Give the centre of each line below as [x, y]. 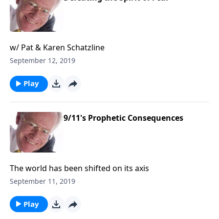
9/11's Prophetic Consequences [123, 118]
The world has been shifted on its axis [79, 168]
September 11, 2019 [43, 181]
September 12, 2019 [43, 61]
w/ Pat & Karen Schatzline [57, 48]
